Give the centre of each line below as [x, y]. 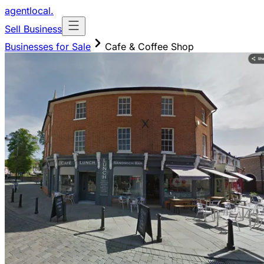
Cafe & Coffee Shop [149, 47]
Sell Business [33, 29]
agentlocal [28, 11]
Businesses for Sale [48, 47]
